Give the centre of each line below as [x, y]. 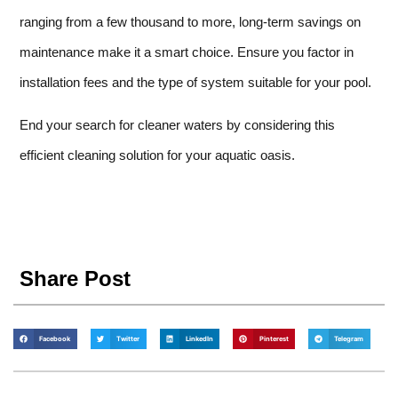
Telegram [349, 339]
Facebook [55, 339]
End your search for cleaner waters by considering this [177, 125]
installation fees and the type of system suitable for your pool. [195, 82]
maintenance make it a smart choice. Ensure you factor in [187, 52]
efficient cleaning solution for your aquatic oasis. [157, 155]
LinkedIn [199, 339]
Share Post [75, 278]
